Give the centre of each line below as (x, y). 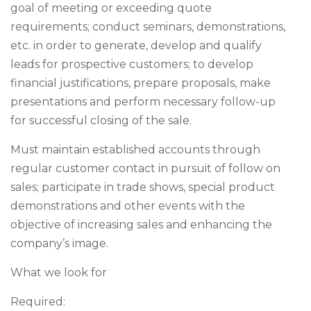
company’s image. (59, 243)
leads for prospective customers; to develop (132, 64)
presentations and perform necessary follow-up (143, 102)
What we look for (59, 272)
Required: (38, 302)
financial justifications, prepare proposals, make (141, 83)
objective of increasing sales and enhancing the (141, 225)
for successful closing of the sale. (101, 120)
